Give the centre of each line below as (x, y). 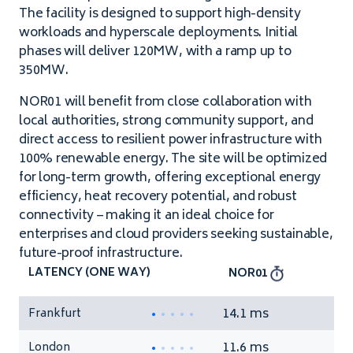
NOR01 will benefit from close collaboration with (165, 102)
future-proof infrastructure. (101, 254)
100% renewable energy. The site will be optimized (173, 159)
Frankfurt (55, 314)
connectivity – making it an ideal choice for (147, 216)
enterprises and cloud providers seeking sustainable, (176, 235)
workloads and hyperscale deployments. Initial (159, 33)
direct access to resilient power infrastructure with (171, 140)
